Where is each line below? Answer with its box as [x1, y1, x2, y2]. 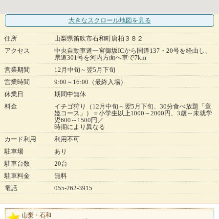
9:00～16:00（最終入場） [54, 78, 127, 86]
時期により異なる [54, 123, 105, 131]
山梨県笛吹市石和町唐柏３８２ [54, 35, 143, 43]
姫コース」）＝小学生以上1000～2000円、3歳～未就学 [54, 109, 212, 117]
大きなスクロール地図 [68, 17, 132, 24]
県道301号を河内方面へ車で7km [54, 54, 146, 62]
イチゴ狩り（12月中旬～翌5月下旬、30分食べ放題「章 [54, 103, 211, 110]
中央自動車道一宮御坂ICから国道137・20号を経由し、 [54, 47, 211, 55]
